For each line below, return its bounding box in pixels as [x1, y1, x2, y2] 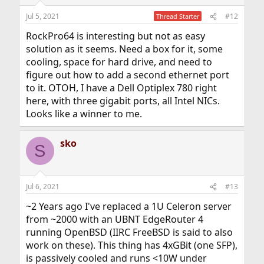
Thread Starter [156, 12, 200, 21]
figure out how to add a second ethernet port [25, 68, 229, 82]
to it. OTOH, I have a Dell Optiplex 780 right [25, 81, 217, 95]
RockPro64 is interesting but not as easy [25, 29, 205, 43]
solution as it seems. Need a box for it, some [25, 42, 223, 56]
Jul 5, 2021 [25, 11, 60, 22]
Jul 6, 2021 [25, 181, 60, 192]
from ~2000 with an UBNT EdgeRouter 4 [25, 213, 203, 226]
